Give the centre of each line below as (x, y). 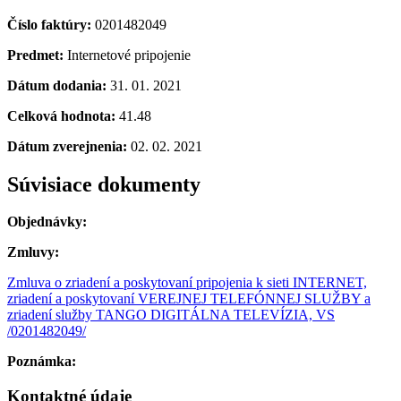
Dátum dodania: (59, 85)
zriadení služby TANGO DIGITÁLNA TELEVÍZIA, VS (171, 315)
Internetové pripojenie (129, 55)
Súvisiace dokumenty (104, 184)
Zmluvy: (33, 252)
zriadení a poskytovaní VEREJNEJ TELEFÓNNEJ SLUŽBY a (189, 299)
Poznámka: (42, 362)
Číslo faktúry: (51, 24)
